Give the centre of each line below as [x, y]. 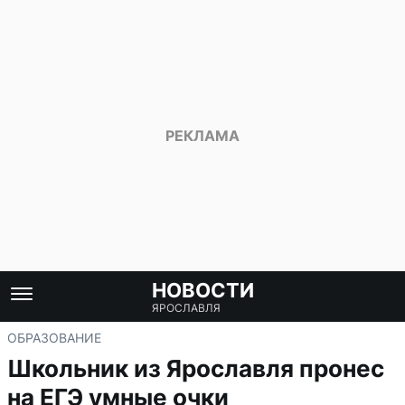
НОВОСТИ [202, 290]
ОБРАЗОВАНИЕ [54, 338]
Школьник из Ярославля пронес [196, 368]
